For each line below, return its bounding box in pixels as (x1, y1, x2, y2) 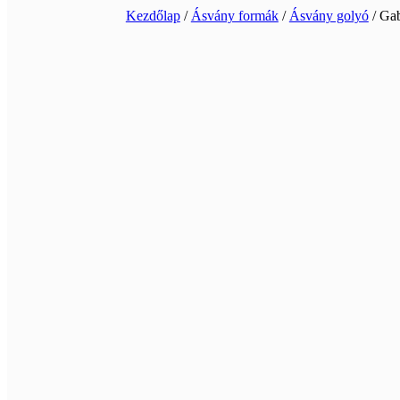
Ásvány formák (190, 7, 279, 23)
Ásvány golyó (288, 7, 369, 23)
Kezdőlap (125, 7, 180, 23)
